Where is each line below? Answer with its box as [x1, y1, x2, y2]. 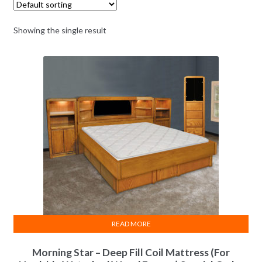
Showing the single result [13, 25, 106, 36]
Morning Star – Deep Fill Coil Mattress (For [32, 246, 230, 259]
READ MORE [111, 219, 151, 228]
